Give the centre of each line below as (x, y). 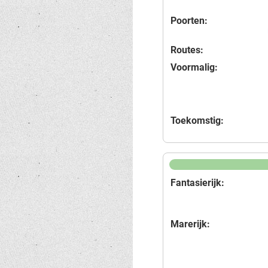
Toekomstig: (197, 121)
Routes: (187, 50)
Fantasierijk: (197, 183)
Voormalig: (194, 67)
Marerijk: (190, 224)
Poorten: (189, 21)
